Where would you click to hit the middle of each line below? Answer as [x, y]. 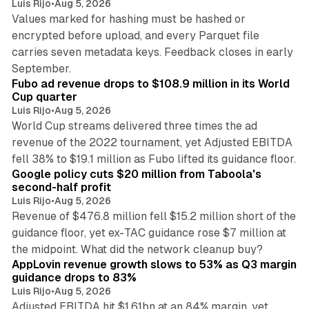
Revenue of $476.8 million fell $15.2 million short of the [153, 216]
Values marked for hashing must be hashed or [128, 19]
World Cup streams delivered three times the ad [134, 126]
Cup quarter [44, 97]
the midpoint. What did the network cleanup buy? [137, 249]
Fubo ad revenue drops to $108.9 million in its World [150, 83]
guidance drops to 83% [74, 277]
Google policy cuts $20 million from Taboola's [136, 174]
